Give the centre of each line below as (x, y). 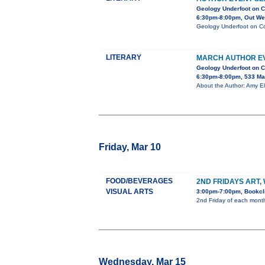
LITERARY (124, 58)
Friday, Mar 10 (130, 147)
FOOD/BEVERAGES (139, 181)
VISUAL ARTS (130, 192)
